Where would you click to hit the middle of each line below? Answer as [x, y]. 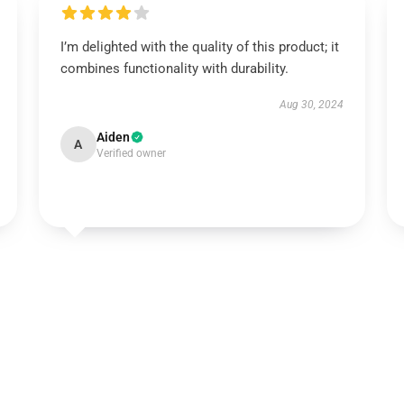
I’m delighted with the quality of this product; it [199, 47]
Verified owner [131, 153]
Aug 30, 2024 [312, 105]
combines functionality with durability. [174, 69]
